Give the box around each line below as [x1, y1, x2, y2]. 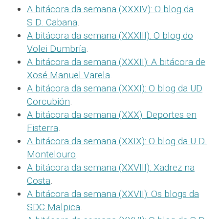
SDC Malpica [27, 201, 80, 213]
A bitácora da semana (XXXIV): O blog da [27, 3, 194, 15]
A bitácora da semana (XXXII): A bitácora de [27, 56, 205, 67]
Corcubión [27, 95, 70, 107]
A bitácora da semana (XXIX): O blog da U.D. [27, 135, 207, 147]
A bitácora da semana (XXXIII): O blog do [27, 29, 193, 41]
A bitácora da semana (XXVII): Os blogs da [27, 188, 199, 199]
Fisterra [27, 122, 58, 133]
